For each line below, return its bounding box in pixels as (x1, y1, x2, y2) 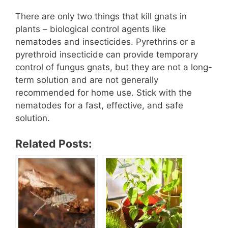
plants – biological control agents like (15, 23, 166, 34)
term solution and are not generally (15, 74, 158, 85)
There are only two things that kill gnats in (15, 11, 187, 21)
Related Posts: (15, 137, 92, 151)
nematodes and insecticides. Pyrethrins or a (15, 36, 195, 47)
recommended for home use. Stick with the (15, 87, 192, 98)
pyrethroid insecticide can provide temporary (15, 49, 198, 60)
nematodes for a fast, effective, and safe (15, 100, 183, 110)
